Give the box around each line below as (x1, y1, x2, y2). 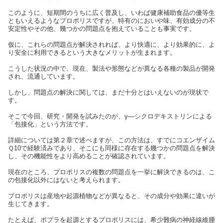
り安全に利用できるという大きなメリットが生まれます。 (8, 48, 176, 56)
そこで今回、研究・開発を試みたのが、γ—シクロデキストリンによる (8, 112, 212, 120)
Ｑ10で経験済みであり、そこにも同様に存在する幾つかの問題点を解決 (8, 144, 215, 152)
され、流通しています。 (8, 72, 79, 80)
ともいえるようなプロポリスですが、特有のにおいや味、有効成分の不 (8, 16, 215, 24)
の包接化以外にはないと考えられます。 (8, 176, 124, 184)
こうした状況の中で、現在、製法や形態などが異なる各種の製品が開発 (8, 64, 215, 72)
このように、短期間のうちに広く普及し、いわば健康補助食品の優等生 (8, 8, 215, 16)
